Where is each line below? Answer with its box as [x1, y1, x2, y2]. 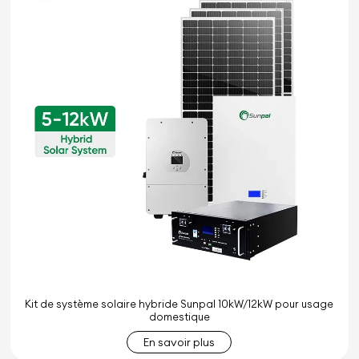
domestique [148, 310, 210, 324]
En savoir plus [143, 335, 216, 350]
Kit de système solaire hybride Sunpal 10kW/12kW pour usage [25, 297, 334, 311]
